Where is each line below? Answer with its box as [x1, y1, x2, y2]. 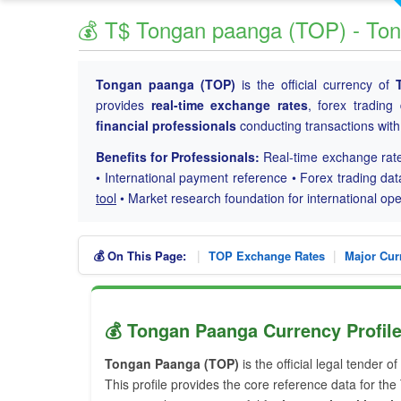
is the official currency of [235, 75, 397, 93]
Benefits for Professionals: [96, 148, 260, 166]
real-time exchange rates [150, 96, 308, 114]
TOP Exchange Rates [209, 247, 325, 264]
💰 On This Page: [93, 247, 186, 264]
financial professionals [96, 116, 236, 134]
